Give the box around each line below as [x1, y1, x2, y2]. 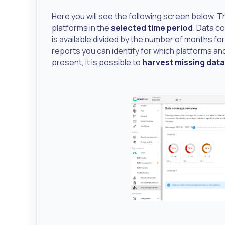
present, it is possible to [52, 56, 142, 68]
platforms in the [52, 22, 111, 33]
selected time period [111, 22, 193, 33]
